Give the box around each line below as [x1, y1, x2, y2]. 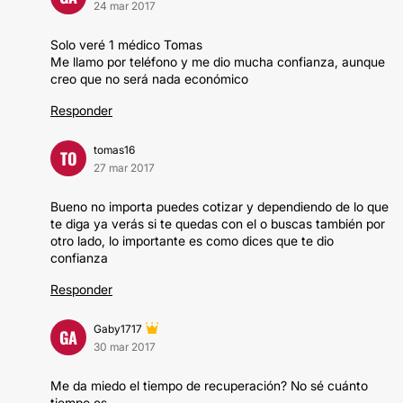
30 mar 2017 [94, 340, 156, 354]
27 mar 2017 [94, 161, 155, 175]
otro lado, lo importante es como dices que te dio [50, 233, 334, 248]
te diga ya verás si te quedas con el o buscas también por [50, 216, 385, 231]
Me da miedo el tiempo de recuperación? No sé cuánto [50, 378, 368, 393]
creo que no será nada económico [50, 71, 248, 86]
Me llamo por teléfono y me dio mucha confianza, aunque [50, 54, 385, 69]
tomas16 [94, 143, 135, 157]
